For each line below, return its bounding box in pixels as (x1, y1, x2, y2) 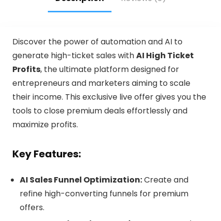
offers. (19, 201, 44, 213)
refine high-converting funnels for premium (19, 187, 188, 199)
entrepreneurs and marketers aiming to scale (12, 77, 190, 89)
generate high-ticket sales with (12, 49, 136, 61)
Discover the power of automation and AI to (12, 36, 183, 47)
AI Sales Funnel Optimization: (19, 174, 142, 185)
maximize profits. (12, 118, 78, 130)
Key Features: (12, 147, 81, 161)
